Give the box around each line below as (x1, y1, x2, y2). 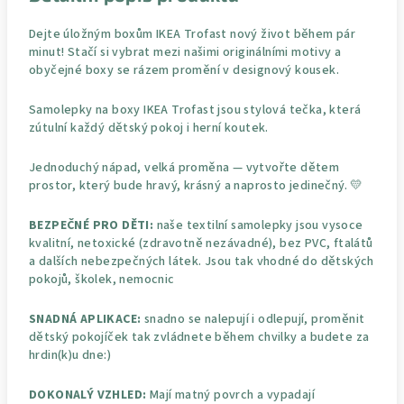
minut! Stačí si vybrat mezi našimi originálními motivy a (29, 42, 342, 61)
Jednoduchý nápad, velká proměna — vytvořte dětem (29, 158, 340, 177)
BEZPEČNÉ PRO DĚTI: (29, 216, 154, 234)
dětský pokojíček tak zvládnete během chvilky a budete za (29, 327, 370, 346)
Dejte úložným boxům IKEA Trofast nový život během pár (29, 24, 356, 43)
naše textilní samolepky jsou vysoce (153, 216, 363, 234)
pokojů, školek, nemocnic (29, 270, 175, 289)
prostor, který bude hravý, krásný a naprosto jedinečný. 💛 (29, 176, 363, 195)
